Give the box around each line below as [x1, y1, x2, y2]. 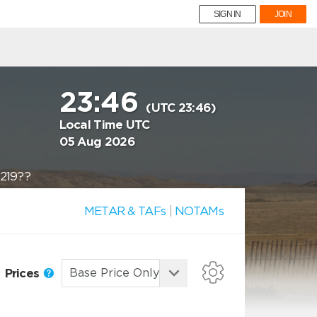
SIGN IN [213, 9, 241, 19]
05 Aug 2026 [59, 134, 135, 149]
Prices [4, 265, 42, 280]
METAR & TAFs [83, 204, 166, 218]
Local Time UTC [59, 117, 150, 132]
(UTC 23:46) [146, 100, 217, 115]
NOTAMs [175, 204, 224, 218]
